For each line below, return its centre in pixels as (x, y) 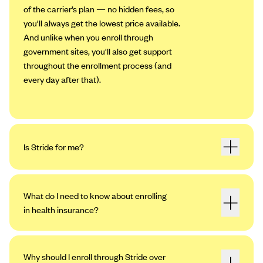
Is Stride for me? (54, 146)
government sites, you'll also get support (98, 51)
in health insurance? (61, 210)
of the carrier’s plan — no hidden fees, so (99, 9)
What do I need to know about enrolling (95, 196)
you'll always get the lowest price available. (102, 23)
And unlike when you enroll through (88, 37)
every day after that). (62, 79)
